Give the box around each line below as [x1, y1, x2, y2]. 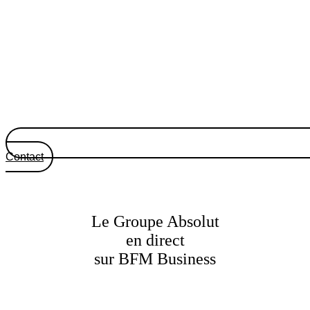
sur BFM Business [94, 250, 216, 268]
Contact [6, 151, 44, 163]
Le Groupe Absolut [91, 212, 219, 231]
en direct [125, 231, 185, 250]
